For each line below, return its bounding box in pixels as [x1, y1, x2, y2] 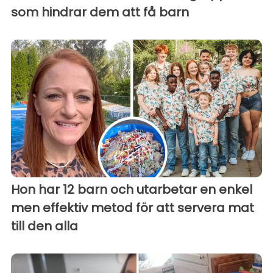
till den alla [11, 218, 78, 235]
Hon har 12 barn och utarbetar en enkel [11, 181, 252, 199]
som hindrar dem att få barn [11, 3, 189, 21]
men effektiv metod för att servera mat [11, 199, 254, 217]
